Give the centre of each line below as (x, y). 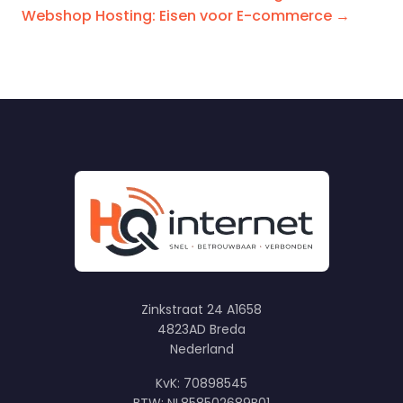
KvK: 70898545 (201, 383)
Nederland (201, 349)
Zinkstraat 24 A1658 (201, 309)
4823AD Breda (201, 329)
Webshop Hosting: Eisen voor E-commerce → (186, 16)
